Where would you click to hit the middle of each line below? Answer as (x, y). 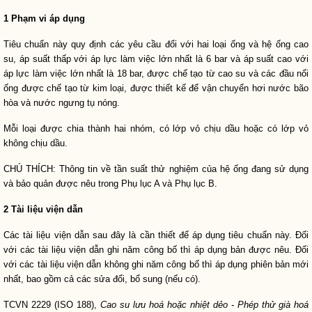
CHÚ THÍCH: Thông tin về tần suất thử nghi (95, 169)
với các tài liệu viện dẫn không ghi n (77, 264)
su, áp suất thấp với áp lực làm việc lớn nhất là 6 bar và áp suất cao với (156, 59)
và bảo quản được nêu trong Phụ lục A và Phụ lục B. (110, 184)
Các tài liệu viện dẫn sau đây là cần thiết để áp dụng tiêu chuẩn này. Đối (156, 235)
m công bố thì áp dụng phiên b (218, 264)
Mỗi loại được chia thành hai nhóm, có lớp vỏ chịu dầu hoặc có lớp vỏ (156, 128)
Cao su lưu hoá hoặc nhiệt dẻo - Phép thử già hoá (204, 305)
